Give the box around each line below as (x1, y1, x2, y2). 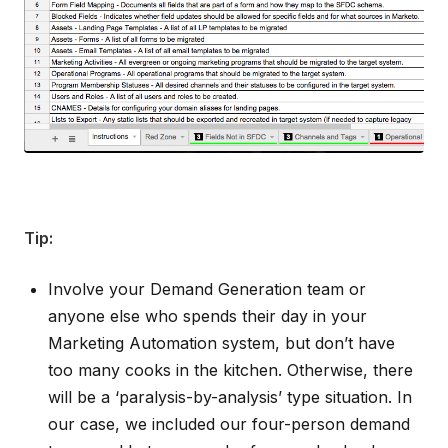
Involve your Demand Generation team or (48, 279, 366, 300)
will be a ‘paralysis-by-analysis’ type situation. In (48, 387, 412, 408)
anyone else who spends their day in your (48, 306, 367, 327)
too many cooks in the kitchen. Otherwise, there (48, 360, 413, 381)
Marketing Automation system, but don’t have (48, 333, 395, 354)
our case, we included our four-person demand (48, 414, 410, 435)
